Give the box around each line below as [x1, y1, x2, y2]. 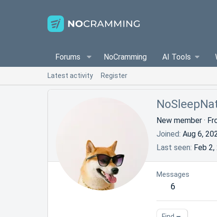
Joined [156, 129, 179, 139]
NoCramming [103, 52, 147, 62]
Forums [55, 52, 80, 62]
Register [101, 72, 127, 79]
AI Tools [162, 52, 191, 62]
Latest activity [47, 72, 93, 79]
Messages [156, 170, 189, 179]
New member [156, 116, 202, 125]
